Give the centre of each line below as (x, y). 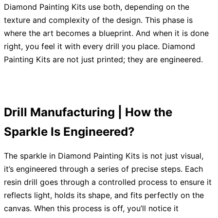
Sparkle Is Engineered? (69, 132)
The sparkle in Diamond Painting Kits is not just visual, (104, 156)
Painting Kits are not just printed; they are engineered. (103, 60)
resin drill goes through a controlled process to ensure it (108, 182)
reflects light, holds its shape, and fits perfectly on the (104, 195)
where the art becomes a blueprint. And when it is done (106, 33)
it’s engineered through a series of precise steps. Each (103, 169)
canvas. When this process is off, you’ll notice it (91, 209)
